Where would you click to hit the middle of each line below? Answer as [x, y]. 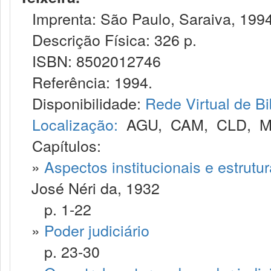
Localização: [75, 124]
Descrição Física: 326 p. [108, 39]
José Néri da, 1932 [96, 188]
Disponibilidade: [82, 103]
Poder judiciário [97, 230]
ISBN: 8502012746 [90, 60]
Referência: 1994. [86, 82]
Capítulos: [67, 145]
